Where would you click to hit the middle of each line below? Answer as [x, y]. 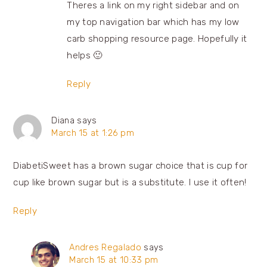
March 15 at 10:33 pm [114, 260]
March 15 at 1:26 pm [93, 133]
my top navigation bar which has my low [153, 22]
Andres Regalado [105, 247]
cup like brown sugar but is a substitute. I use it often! [130, 182]
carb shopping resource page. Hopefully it [157, 38]
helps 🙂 [85, 55]
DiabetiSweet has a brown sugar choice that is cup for [131, 165]
